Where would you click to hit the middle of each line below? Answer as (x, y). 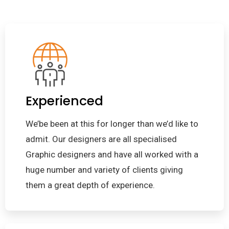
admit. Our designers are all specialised (101, 139)
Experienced (64, 101)
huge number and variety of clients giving (104, 170)
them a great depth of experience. (90, 185)
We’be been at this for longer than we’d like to (112, 124)
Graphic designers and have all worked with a (112, 155)
